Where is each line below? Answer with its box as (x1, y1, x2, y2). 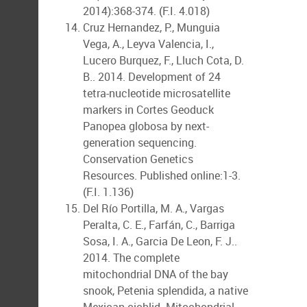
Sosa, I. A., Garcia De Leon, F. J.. (83, 234, 237, 249)
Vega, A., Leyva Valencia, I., (83, 36, 214, 51)
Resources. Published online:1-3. (83, 168, 241, 183)
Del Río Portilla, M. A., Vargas (83, 201, 224, 216)
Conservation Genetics (83, 151, 193, 167)
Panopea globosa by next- (83, 119, 209, 134)
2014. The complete (83, 250, 180, 265)
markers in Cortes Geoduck (83, 102, 214, 117)
